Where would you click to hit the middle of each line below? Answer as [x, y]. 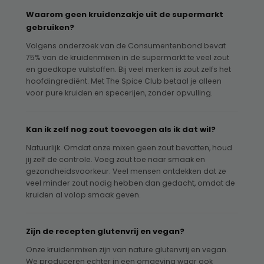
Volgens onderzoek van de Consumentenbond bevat [126, 46]
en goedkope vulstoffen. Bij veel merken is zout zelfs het [128, 70]
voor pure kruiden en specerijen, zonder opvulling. [119, 93]
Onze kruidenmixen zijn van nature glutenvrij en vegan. [127, 250]
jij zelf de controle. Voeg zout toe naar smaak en [115, 160]
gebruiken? [50, 28]
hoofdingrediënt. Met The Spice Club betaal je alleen [124, 81]
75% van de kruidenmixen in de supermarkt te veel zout [128, 58]
